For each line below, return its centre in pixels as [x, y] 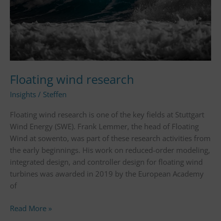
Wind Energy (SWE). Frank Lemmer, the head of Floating [104, 126]
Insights [23, 94]
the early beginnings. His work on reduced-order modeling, [110, 150]
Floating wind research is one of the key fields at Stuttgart [107, 114]
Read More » [31, 208]
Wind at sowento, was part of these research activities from [110, 138]
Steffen [55, 94]
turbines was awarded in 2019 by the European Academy [107, 173]
